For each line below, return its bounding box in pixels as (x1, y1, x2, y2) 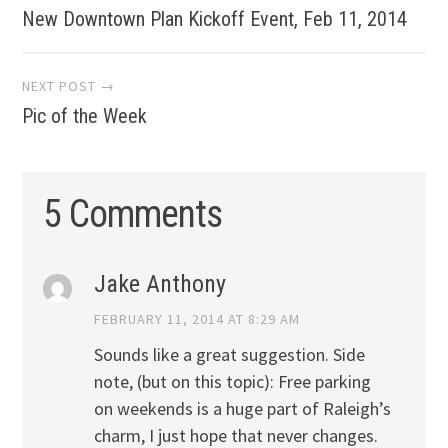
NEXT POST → (22, 76, 116, 95)
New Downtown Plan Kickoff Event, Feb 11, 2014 (22, 7, 408, 32)
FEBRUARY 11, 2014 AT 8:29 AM (93, 310, 300, 329)
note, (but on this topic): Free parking (93, 370, 371, 394)
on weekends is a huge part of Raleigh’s (93, 397, 391, 421)
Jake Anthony (93, 270, 226, 299)
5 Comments (42, 192, 222, 237)
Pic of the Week (22, 103, 148, 128)
